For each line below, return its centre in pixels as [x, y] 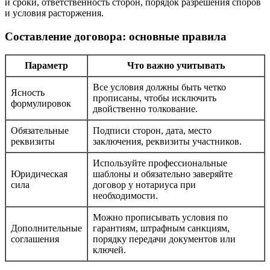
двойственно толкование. [145, 109]
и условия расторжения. [54, 13]
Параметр [46, 66]
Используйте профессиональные [160, 163]
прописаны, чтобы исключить [155, 98]
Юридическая [39, 174]
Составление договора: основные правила [116, 36]
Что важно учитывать [176, 66]
